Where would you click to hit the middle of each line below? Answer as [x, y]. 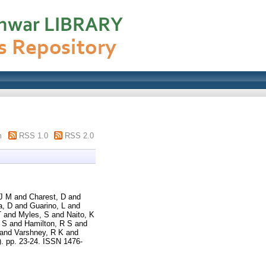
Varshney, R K [39, 232]
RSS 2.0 [79, 136]
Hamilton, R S [48, 223]
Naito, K [80, 214]
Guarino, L [47, 205]
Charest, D [47, 197]
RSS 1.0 [33, 136]
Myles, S [34, 214]
